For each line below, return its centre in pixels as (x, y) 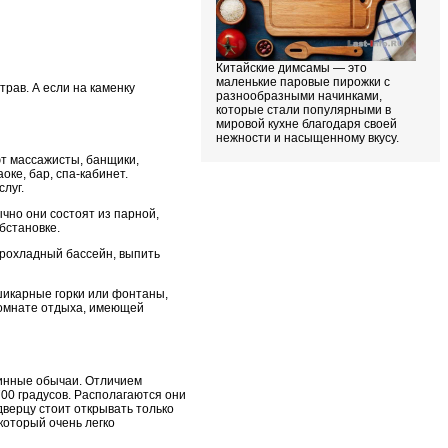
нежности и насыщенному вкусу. (307, 137)
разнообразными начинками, (299, 95)
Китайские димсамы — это (291, 67)
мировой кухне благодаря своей (306, 123)
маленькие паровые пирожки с (303, 81)
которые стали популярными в (303, 109)
